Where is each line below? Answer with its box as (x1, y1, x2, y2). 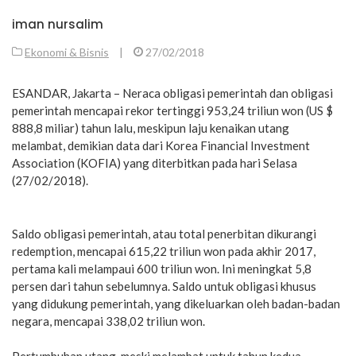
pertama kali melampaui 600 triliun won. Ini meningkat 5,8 (12, 261, 311, 276)
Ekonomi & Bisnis (25, 44, 109, 59)
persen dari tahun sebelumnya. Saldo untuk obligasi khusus (12, 278, 316, 293)
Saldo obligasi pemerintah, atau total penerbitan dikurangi (12, 226, 316, 241)
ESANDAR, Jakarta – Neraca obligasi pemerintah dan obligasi (12, 85, 333, 100)
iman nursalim (12, 15, 103, 33)
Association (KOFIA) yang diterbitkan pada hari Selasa (12, 155, 297, 170)
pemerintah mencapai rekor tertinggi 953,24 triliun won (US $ (12, 103, 333, 118)
